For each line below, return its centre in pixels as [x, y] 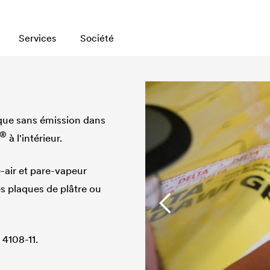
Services [37, 38]
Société [97, 38]
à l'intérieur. [35, 138]
